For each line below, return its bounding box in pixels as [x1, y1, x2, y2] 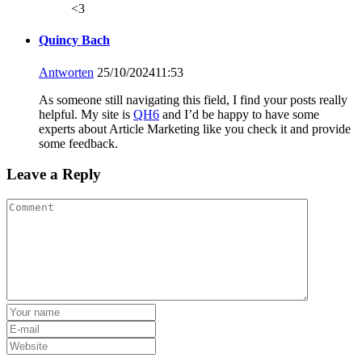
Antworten [39, 65, 94, 79]
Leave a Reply [6, 166, 101, 183]
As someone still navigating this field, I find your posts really [39, 92, 347, 107]
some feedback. [39, 136, 118, 150]
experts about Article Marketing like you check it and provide [39, 121, 351, 136]
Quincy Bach [39, 33, 110, 48]
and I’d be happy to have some [159, 107, 319, 121]
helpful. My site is [39, 107, 133, 121]
